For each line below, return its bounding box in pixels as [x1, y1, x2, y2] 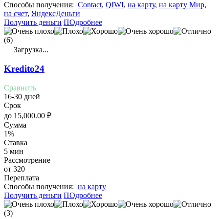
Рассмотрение [4, 155, 50, 164]
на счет [4, 9, 27, 18]
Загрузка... [12, 45, 48, 54]
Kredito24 [4, 63, 44, 74]
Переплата [4, 173, 39, 182]
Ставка [4, 138, 27, 147]
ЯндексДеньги [31, 9, 80, 18]
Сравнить [4, 83, 36, 92]
